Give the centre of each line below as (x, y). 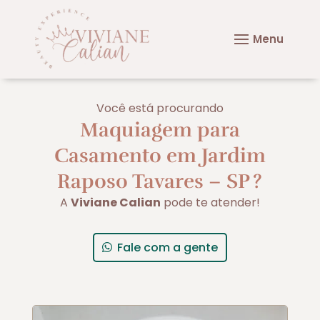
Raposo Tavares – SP (154, 181)
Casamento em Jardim (160, 155)
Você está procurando (160, 108)
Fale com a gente (167, 247)
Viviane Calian (115, 202)
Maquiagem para (160, 130)
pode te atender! (210, 202)
